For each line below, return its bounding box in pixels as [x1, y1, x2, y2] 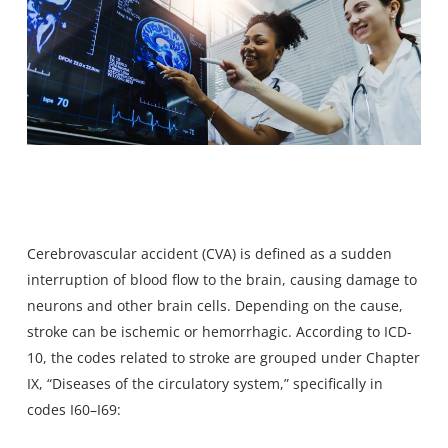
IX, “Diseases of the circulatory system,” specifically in [26, 374, 383, 394]
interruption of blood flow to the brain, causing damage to [26, 270, 417, 290]
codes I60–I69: [26, 400, 121, 420]
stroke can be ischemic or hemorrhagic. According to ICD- [26, 322, 412, 342]
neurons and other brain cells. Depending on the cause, [26, 296, 403, 316]
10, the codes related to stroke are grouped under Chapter [26, 348, 420, 368]
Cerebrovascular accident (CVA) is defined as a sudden [26, 244, 392, 264]
